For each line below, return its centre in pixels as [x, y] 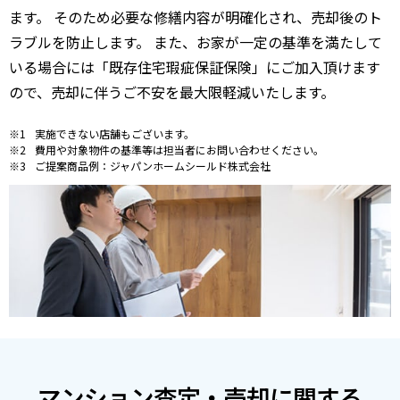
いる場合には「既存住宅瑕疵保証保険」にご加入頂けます [195, 67]
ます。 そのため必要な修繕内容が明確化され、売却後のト [196, 17]
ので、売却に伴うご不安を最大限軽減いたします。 [172, 92]
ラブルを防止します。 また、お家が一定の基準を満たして [196, 42]
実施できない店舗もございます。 [114, 134]
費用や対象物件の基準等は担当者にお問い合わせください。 [179, 150]
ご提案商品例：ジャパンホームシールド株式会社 [152, 166]
